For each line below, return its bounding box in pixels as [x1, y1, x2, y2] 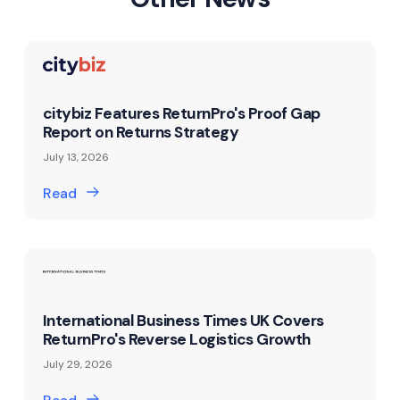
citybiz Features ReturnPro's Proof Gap [42, 103, 321, 123]
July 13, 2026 [42, 149, 109, 164]
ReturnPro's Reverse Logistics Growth [42, 329, 311, 349]
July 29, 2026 [42, 356, 112, 371]
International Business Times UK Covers [42, 310, 324, 330]
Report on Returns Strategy [42, 121, 239, 142]
